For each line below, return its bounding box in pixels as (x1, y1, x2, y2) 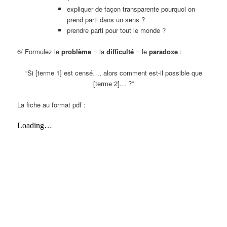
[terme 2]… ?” (93, 79, 134, 89)
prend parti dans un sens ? (66, 15, 145, 25)
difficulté (106, 47, 134, 57)
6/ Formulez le (17, 47, 62, 57)
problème (61, 47, 92, 57)
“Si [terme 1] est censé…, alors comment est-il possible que (25, 68, 202, 78)
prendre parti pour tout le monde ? (66, 25, 166, 35)
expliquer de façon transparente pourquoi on (66, 4, 195, 14)
